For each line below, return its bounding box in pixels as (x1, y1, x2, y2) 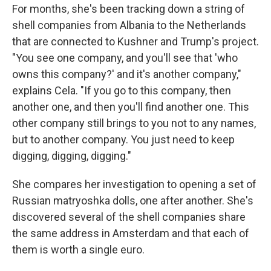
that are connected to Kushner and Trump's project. (12, 35, 259, 48)
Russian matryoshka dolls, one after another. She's (12, 194, 253, 207)
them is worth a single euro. (12, 243, 145, 256)
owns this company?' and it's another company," (12, 68, 241, 81)
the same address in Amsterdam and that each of (12, 227, 249, 240)
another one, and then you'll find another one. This (12, 100, 249, 114)
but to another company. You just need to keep (12, 133, 235, 146)
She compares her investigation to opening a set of (12, 178, 256, 191)
